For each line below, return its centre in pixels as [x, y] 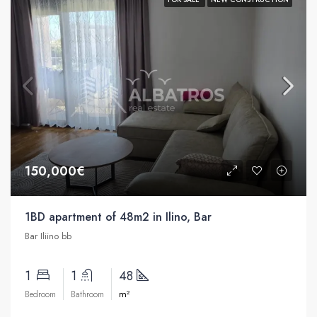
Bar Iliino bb [48, 236]
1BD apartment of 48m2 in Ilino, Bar [118, 217]
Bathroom [87, 295]
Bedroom [40, 295]
